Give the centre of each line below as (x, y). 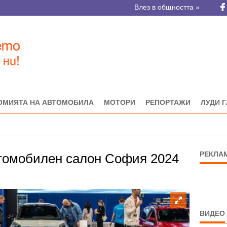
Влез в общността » (167, 7)
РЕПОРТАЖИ (168, 102)
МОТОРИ (120, 102)
